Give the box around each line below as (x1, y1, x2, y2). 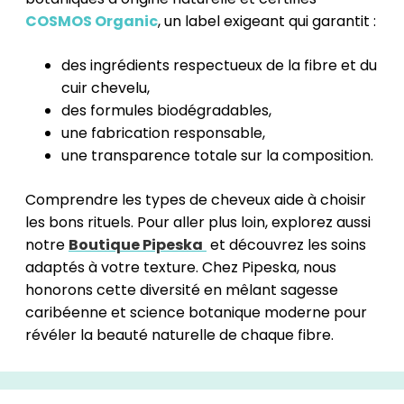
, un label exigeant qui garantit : (158, 11, 376, 32)
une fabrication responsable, (61, 123, 265, 144)
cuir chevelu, (61, 78, 150, 99)
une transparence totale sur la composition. (61, 145, 373, 167)
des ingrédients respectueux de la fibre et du (61, 55, 377, 77)
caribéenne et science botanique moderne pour (25, 302, 367, 324)
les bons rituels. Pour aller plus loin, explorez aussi (25, 212, 371, 234)
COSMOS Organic (25, 11, 158, 32)
